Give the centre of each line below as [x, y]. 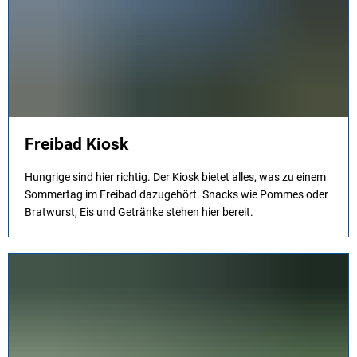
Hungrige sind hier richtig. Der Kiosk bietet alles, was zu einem [175, 177]
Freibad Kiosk [76, 144]
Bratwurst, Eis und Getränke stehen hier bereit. [139, 212]
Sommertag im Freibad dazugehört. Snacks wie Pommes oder [177, 194]
